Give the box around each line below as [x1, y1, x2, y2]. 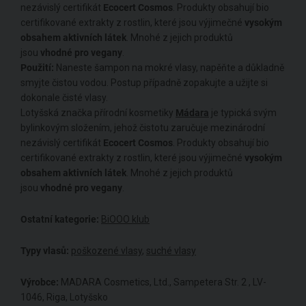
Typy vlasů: [20, 245, 69, 257]
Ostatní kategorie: [20, 214, 99, 225]
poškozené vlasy [71, 245, 142, 257]
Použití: [20, 62, 54, 74]
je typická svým [209, 107, 277, 119]
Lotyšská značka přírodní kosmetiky [20, 107, 176, 119]
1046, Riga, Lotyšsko [20, 292, 108, 303]
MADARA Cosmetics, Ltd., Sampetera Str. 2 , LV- [59, 277, 266, 288]
